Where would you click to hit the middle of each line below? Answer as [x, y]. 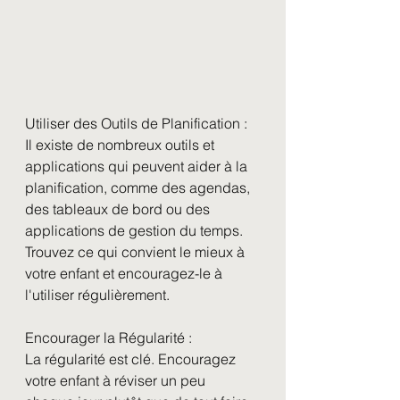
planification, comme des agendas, [139, 187]
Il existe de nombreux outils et [121, 144]
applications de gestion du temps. [136, 230]
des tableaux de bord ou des [119, 208]
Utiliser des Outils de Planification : [136, 123]
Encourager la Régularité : [108, 337]
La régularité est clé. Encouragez [132, 358]
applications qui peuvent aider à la [138, 166]
